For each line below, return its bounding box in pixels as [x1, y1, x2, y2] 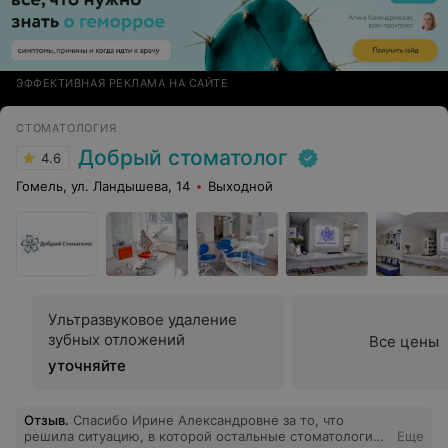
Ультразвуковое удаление [48, 310, 237, 329]
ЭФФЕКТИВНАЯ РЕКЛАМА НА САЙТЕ [16, 76, 229, 90]
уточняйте [48, 356, 126, 375]
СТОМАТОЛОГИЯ [16, 121, 117, 135]
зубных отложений [48, 330, 185, 349]
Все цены [369, 332, 439, 351]
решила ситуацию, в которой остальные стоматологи [24, 428, 373, 444]
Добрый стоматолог [78, 145, 288, 170]
